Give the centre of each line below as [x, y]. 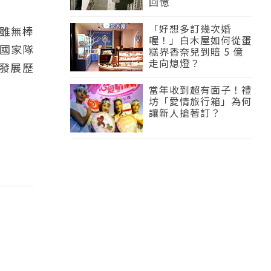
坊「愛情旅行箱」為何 [200, 101]
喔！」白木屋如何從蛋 [200, 40]
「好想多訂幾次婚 [190, 28]
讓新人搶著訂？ [185, 113]
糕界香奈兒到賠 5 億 [196, 51]
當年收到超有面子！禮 [200, 90]
